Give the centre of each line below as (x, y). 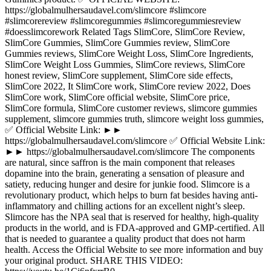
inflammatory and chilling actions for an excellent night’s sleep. (125, 206)
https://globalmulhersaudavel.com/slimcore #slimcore (106, 10)
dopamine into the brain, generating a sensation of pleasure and (125, 174)
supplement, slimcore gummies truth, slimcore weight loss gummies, (134, 119)
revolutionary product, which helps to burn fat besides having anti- (131, 195)
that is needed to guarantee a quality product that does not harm (125, 239)
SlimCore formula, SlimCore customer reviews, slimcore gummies (131, 108)
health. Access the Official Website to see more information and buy (134, 250)
